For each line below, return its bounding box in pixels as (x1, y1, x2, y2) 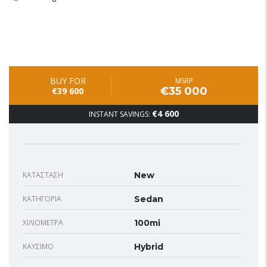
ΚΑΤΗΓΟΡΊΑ (23, 193, 61, 204)
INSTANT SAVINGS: (88, 108, 152, 119)
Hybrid (134, 241, 163, 252)
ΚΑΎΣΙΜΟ (23, 241, 54, 252)
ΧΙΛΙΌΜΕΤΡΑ (23, 217, 63, 228)
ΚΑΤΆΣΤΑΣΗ (23, 169, 63, 180)
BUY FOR (49, 74, 86, 86)
